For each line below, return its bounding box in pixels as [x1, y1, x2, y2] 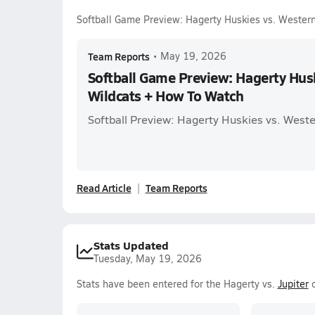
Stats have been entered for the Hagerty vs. [76, 277, 278, 290]
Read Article [76, 181, 131, 195]
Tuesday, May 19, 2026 [93, 252, 202, 265]
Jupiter [277, 277, 309, 290]
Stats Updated [93, 237, 169, 253]
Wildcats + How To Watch [87, 86, 244, 105]
